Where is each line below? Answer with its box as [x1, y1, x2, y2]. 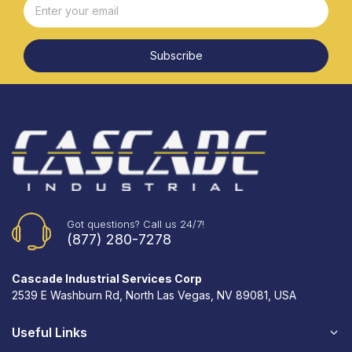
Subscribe [149, 48, 203, 62]
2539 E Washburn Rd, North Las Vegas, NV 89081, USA [12, 288, 296, 302]
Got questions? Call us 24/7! [67, 217, 204, 230]
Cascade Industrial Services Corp [12, 271, 202, 285]
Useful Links [12, 324, 87, 340]
